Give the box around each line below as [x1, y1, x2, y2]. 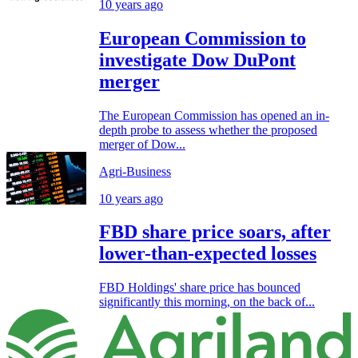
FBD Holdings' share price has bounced [99, 280, 300, 295]
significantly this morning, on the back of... [99, 295, 315, 309]
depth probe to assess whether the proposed [99, 122, 317, 137]
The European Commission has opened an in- [99, 108, 329, 122]
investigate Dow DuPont [99, 49, 296, 70]
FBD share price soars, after [99, 221, 331, 243]
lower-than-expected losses [99, 243, 316, 265]
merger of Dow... [99, 137, 185, 151]
